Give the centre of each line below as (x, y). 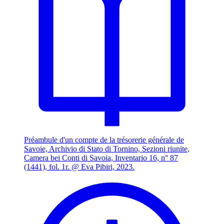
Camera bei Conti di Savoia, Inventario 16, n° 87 (101, 158)
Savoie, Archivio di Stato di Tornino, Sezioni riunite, (107, 149)
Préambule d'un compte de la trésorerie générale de (104, 140)
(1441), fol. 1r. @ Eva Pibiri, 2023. (79, 167)
